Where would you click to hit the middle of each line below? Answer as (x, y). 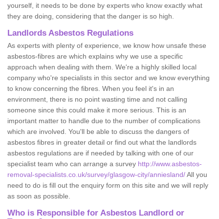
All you (196, 174)
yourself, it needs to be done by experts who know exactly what (105, 5)
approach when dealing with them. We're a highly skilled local (102, 67)
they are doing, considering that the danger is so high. (91, 16)
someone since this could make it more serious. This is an (97, 110)
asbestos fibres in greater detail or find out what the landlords (102, 142)
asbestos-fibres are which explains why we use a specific (95, 56)
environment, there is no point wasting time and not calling (97, 99)
